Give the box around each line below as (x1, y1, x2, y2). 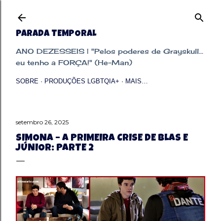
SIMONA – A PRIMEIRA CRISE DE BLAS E (16, 134, 188, 144)
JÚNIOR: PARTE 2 (16, 144, 94, 153)
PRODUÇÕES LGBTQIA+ (44, 77, 119, 85)
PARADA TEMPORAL (16, 30, 96, 38)
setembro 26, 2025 (16, 118, 69, 126)
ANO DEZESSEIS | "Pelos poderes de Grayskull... (16, 47, 203, 55)
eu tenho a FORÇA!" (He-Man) (16, 58, 132, 67)
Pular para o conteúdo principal (49, 6, 172, 19)
